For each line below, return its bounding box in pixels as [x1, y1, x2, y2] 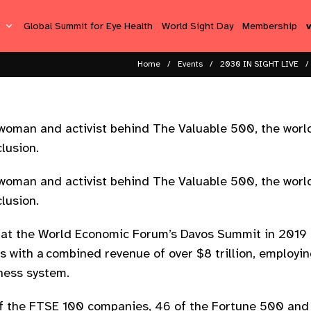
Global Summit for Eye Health [23, 19, 153, 32]
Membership [242, 19, 298, 32]
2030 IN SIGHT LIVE [220, 59, 299, 69]
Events [178, 59, 203, 69]
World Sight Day [161, 19, 233, 32]
